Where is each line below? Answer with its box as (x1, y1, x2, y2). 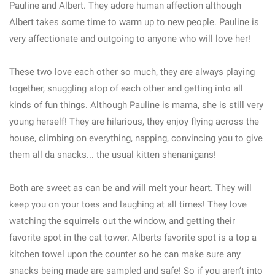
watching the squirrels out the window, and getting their (9, 215, 235, 227)
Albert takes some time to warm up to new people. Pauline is (9, 17, 259, 28)
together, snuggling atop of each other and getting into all (9, 83, 243, 94)
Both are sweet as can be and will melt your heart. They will (9, 182, 252, 193)
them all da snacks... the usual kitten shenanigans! (9, 149, 216, 160)
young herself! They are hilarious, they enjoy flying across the (9, 116, 259, 127)
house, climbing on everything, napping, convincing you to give (9, 133, 263, 144)
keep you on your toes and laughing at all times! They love (9, 199, 247, 210)
